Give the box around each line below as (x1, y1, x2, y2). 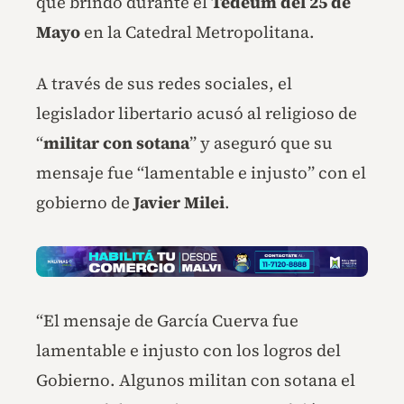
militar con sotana (43, 131, 189, 154)
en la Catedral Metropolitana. (80, 20, 315, 43)
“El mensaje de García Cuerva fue (36, 309, 298, 333)
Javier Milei (133, 190, 225, 214)
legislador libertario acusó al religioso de (36, 101, 357, 124)
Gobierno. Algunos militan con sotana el (36, 369, 355, 392)
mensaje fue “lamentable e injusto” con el (36, 161, 366, 184)
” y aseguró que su (189, 131, 333, 154)
